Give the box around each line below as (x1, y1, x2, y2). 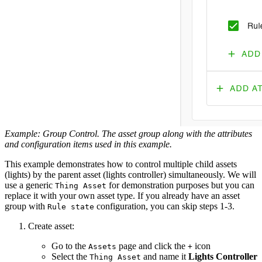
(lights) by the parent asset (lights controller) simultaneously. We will (5, 169, 256, 180)
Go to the (51, 240, 88, 251)
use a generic (5, 180, 55, 190)
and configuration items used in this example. (5, 139, 172, 149)
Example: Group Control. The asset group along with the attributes (5, 128, 252, 139)
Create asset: (28, 220, 74, 231)
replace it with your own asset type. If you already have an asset (5, 190, 240, 201)
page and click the (116, 240, 188, 251)
